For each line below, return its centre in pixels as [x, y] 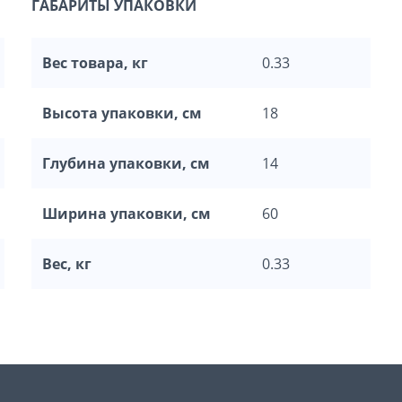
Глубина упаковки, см [126, 164]
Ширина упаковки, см [127, 214]
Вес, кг [67, 264]
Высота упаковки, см [122, 114]
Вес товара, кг [95, 63]
